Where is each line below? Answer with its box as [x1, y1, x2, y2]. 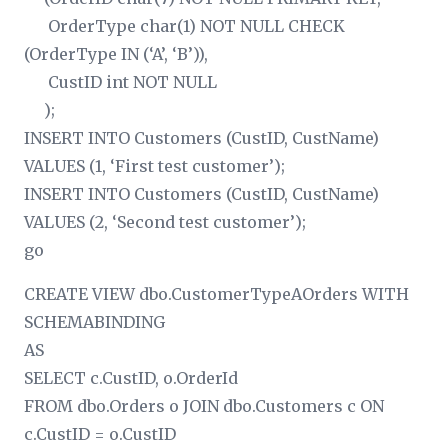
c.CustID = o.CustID [24, 423, 176, 444]
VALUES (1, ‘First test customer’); [24, 155, 285, 176]
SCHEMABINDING [24, 311, 165, 332]
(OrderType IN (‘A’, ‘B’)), [24, 43, 208, 64]
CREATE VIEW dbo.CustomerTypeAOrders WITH [24, 283, 409, 304]
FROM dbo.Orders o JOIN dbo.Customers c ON [24, 395, 384, 416]
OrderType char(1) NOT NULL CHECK [24, 15, 345, 36]
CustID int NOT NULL [24, 71, 217, 92]
